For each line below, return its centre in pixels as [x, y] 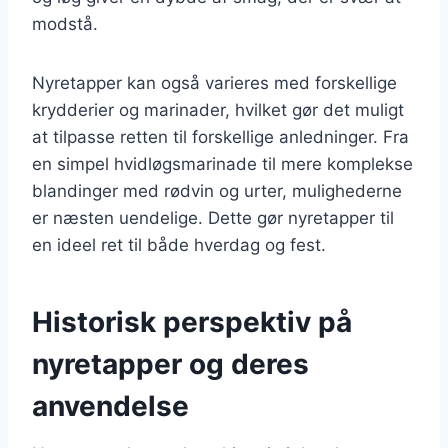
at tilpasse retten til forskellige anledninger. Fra [220, 136]
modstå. [65, 23]
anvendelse [110, 405]
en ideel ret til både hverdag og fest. [179, 244]
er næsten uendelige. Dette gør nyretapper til [213, 217]
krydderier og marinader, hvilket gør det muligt [218, 109]
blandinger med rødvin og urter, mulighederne [217, 190]
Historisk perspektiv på [192, 321]
